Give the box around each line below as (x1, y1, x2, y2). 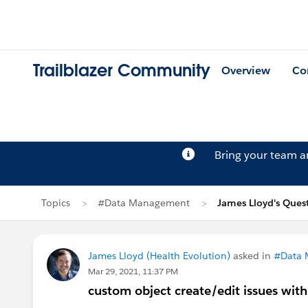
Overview (221, 63, 270, 78)
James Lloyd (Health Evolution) (88, 250, 230, 262)
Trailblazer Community (33, 60, 210, 82)
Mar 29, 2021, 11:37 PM (88, 265, 178, 277)
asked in (230, 250, 274, 262)
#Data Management (98, 197, 190, 209)
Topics (41, 197, 70, 209)
